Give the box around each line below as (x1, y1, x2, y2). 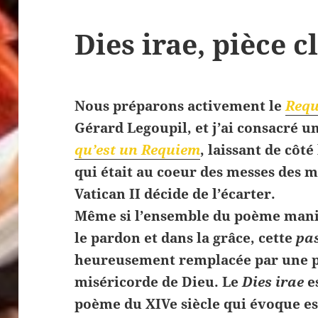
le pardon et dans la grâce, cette (75, 229, 297, 248)
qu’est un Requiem (75, 141, 201, 160)
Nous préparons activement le (75, 97, 286, 116)
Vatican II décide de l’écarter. (75, 185, 276, 204)
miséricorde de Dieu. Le (75, 273, 243, 292)
